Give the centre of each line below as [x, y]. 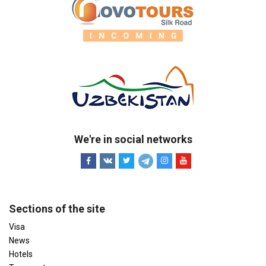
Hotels [21, 254]
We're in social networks [133, 140]
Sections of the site [57, 209]
